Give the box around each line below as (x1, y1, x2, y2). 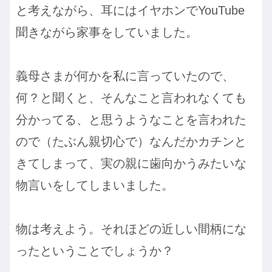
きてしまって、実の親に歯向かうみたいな (16, 156, 246, 170)
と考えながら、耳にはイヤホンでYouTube (16, 3, 245, 17)
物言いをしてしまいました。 (16, 178, 174, 192)
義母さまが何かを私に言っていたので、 (16, 69, 234, 83)
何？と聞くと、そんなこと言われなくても (16, 90, 246, 104)
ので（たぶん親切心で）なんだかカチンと (16, 134, 246, 148)
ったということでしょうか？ (16, 243, 174, 257)
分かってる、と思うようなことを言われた (16, 112, 246, 126)
